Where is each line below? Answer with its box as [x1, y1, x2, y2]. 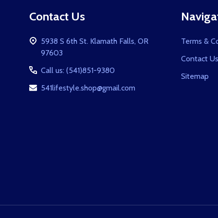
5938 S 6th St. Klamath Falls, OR [41, 36, 148, 46]
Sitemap [181, 71, 209, 81]
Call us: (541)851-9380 [41, 65, 115, 75]
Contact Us [29, 9, 85, 23]
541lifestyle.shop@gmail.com [41, 83, 135, 92]
